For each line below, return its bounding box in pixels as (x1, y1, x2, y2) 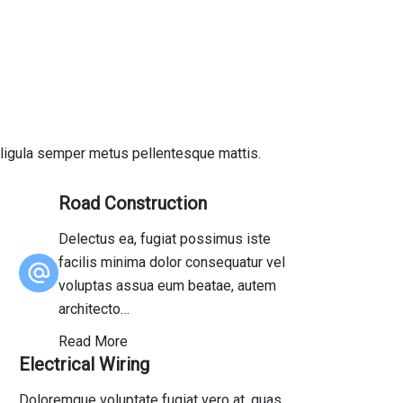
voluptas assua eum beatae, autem (58, 277, 276, 294)
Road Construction (58, 193, 207, 214)
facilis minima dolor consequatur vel (58, 254, 285, 271)
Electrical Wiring (19, 354, 150, 375)
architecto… (58, 300, 130, 318)
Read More (58, 333, 128, 350)
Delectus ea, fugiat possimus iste (58, 230, 271, 247)
